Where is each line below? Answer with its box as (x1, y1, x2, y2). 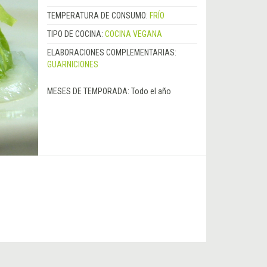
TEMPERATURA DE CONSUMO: (46, 11, 150, 21)
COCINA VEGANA (104, 29, 162, 39)
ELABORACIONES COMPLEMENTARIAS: (46, 48, 176, 58)
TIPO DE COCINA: (46, 29, 105, 39)
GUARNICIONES (46, 60, 98, 70)
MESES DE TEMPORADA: (46, 86, 131, 97)
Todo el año (131, 86, 171, 97)
